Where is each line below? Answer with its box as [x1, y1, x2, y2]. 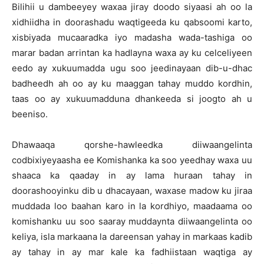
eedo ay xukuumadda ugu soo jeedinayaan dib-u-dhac [12, 62, 252, 74]
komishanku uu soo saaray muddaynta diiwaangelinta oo [12, 216, 252, 227]
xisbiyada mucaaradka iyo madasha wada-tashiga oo [12, 32, 252, 43]
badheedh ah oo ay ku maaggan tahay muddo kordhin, [12, 78, 252, 89]
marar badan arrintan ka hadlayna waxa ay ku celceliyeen [12, 47, 252, 58]
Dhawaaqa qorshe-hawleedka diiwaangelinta [12, 139, 252, 150]
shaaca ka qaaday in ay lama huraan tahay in [12, 170, 252, 181]
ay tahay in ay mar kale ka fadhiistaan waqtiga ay [12, 246, 252, 258]
